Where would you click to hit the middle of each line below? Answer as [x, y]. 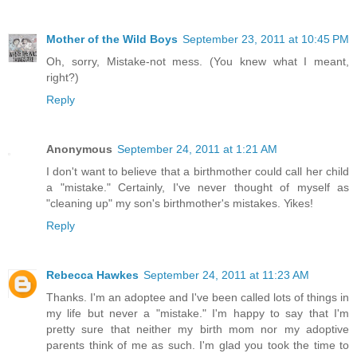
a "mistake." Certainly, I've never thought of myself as [198, 188]
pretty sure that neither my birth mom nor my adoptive [198, 330]
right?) [63, 78]
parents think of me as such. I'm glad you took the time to [198, 345]
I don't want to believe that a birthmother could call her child [198, 172]
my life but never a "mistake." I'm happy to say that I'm [198, 314]
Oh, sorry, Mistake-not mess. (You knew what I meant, [198, 62]
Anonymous [79, 149]
